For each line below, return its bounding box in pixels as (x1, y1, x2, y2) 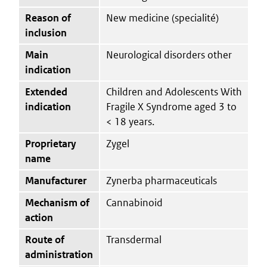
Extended (25, 85, 67, 98)
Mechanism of (25, 195, 89, 209)
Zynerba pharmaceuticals (106, 173, 217, 187)
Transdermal (106, 232, 162, 246)
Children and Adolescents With (106, 85, 242, 98)
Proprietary (25, 136, 76, 150)
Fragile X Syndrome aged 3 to (106, 100, 237, 113)
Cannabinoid (106, 195, 163, 209)
